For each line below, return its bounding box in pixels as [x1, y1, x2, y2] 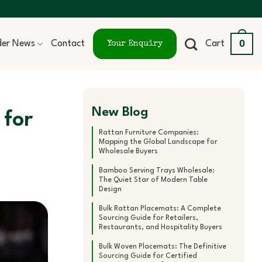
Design [99, 185, 122, 193]
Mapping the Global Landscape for [99, 138, 218, 146]
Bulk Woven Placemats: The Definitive [99, 243, 226, 250]
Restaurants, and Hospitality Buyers [99, 223, 222, 231]
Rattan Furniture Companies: [99, 129, 199, 136]
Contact [51, 39, 85, 49]
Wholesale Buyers [99, 147, 158, 155]
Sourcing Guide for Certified [99, 252, 197, 260]
